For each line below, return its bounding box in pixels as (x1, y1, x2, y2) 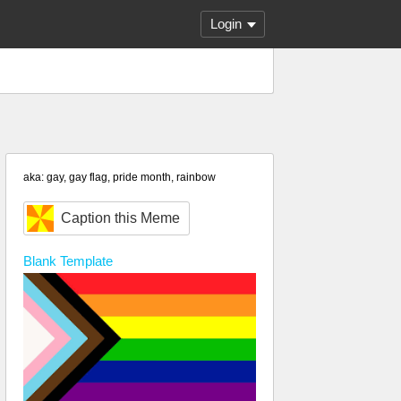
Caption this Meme (61, 210, 180, 226)
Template (56, 253, 113, 269)
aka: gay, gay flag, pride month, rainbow (23, 171, 216, 183)
